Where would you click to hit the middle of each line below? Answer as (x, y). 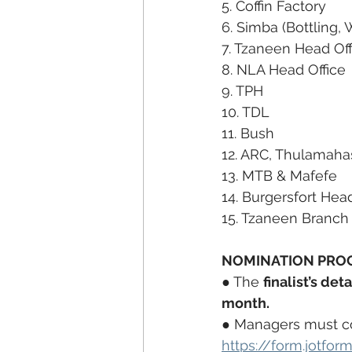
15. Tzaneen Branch (285, 218)
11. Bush (248, 133)
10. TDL (246, 112)
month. (246, 303)
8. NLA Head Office (284, 70)
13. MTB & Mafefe (279, 176)
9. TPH (242, 91)
